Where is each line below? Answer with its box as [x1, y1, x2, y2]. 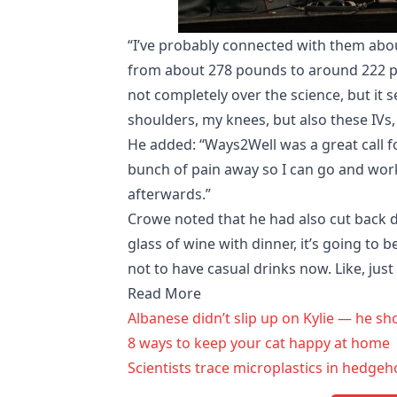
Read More [128, 284, 201, 304]
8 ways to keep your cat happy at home [128, 333, 390, 354]
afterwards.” [128, 184, 211, 205]
